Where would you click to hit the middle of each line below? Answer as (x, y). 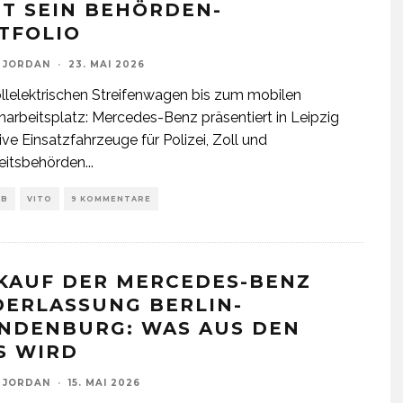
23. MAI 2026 (107, 64)
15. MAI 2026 (104, 383)
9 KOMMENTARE (111, 199)
